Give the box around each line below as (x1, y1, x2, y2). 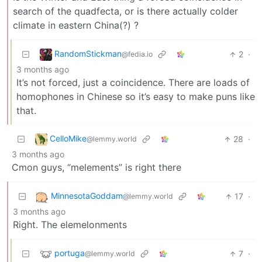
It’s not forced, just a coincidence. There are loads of (16, 77, 250, 89)
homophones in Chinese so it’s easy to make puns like (16, 91, 255, 103)
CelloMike (50, 133, 87, 144)
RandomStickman (54, 49, 122, 59)
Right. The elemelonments (13, 219, 127, 231)
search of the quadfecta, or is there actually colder (13, 5, 238, 18)
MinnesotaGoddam (51, 191, 123, 201)
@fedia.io (122, 50, 153, 59)
